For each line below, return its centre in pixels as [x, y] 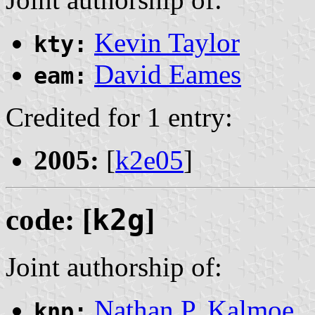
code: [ [49, 219]
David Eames [168, 74]
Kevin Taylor [167, 42]
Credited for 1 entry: [119, 117]
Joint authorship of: [114, 266]
